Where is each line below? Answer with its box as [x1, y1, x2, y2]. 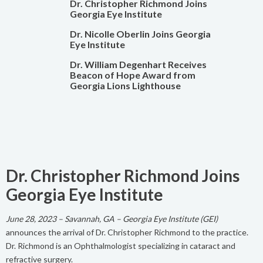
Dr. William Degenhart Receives [69, 59, 207, 70]
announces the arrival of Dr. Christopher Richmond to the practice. [6, 227, 248, 238]
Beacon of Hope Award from [69, 69, 195, 81]
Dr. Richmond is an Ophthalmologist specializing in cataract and [6, 241, 235, 251]
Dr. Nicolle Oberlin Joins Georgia [69, 28, 211, 40]
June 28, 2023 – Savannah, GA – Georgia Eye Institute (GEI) [6, 214, 218, 224]
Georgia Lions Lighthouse [69, 80, 181, 92]
